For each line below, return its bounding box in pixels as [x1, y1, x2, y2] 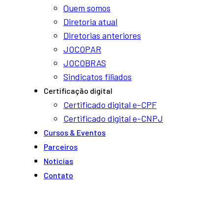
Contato [44, 170, 73, 180]
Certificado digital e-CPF [63, 99, 157, 110]
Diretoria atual [63, 16, 117, 27]
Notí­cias [44, 156, 73, 165]
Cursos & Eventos [44, 128, 106, 137]
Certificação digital [44, 86, 112, 95]
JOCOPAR [63, 44, 101, 55]
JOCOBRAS [63, 57, 106, 68]
